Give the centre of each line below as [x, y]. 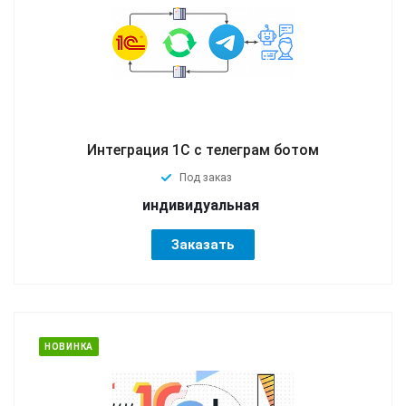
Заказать [203, 244]
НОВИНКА [69, 346]
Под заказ [205, 177]
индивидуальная [201, 205]
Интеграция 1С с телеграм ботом [203, 150]
